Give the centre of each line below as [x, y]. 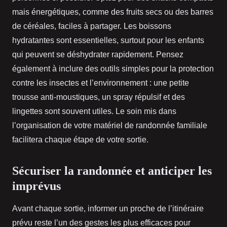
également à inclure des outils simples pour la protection [113, 69]
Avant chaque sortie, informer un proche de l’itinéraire [108, 209]
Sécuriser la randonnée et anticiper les [112, 171]
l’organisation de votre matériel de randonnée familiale [110, 126]
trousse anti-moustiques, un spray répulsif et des [99, 97]
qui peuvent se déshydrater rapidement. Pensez [98, 55]
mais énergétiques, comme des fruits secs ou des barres [113, 12]
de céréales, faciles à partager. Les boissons [92, 26]
